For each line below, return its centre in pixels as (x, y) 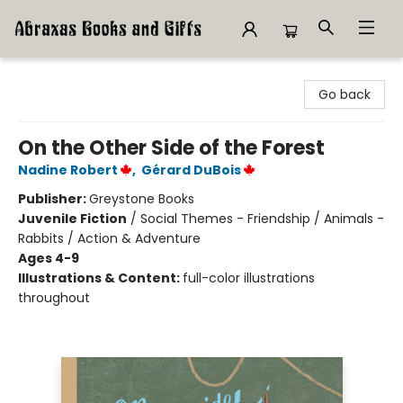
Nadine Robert (68, 170)
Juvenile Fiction (72, 219)
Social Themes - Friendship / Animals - (262, 219)
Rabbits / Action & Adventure (109, 238)
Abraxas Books (58, 75)
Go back (345, 94)
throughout (54, 298)
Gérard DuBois (191, 170)
